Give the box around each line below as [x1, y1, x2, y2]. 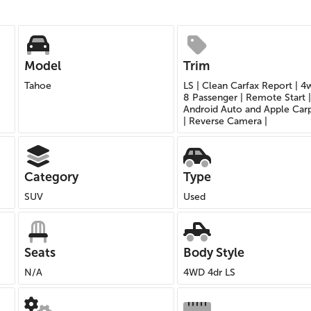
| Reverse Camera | [183, 115, 267, 127]
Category [24, 169, 78, 185]
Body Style [183, 245, 244, 260]
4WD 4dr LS [183, 267, 235, 278]
